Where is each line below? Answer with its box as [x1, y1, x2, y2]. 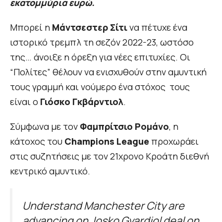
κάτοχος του [10, 135, 64, 148]
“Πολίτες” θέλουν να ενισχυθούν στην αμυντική [10, 66, 207, 78]
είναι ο [10, 96, 40, 108]
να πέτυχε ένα [127, 21, 187, 34]
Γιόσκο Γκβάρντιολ [40, 96, 123, 108]
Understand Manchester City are [22, 198, 184, 213]
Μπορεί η [10, 21, 52, 34]
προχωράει [149, 135, 199, 148]
